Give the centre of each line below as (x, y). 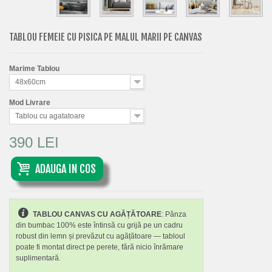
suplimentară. (38, 258)
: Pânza (174, 214)
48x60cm (30, 82)
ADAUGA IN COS (66, 168)
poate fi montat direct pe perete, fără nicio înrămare (100, 247)
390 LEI (34, 142)
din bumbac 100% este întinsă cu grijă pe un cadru (99, 225)
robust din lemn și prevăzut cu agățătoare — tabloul (100, 236)
